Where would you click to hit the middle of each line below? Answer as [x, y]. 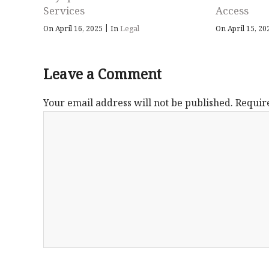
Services [64, 11]
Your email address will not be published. [138, 103]
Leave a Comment [102, 74]
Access [232, 11]
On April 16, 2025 [74, 29]
